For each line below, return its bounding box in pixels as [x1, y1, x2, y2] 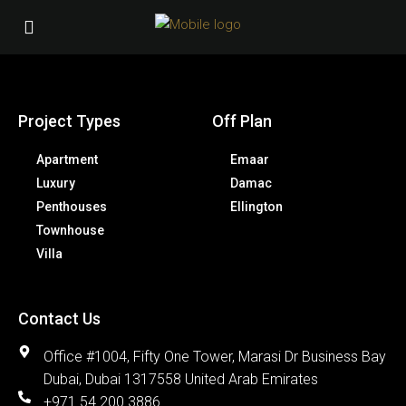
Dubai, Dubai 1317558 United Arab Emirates [43, 371, 318, 388]
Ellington [230, 199, 283, 214]
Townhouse [36, 223, 104, 237]
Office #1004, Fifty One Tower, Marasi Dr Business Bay [43, 348, 386, 365]
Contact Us [18, 309, 101, 328]
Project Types [18, 111, 121, 130]
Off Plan [212, 111, 272, 130]
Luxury [36, 176, 75, 190]
